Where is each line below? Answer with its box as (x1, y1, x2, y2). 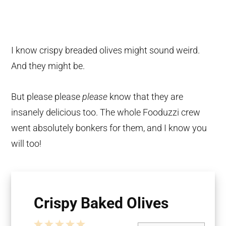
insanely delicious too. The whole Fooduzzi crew (11, 107, 201, 118)
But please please (11, 91, 83, 102)
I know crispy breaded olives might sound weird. (11, 45, 200, 56)
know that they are (107, 91, 184, 102)
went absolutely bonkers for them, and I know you (11, 123, 207, 134)
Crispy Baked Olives (34, 194, 169, 212)
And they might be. (11, 61, 85, 72)
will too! (11, 138, 42, 149)
